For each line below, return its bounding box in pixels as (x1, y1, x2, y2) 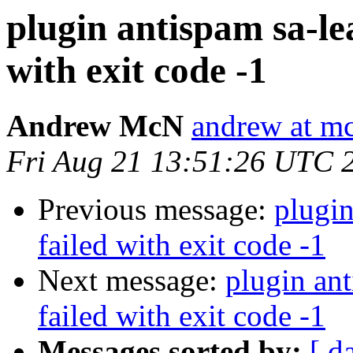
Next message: (38, 263, 225, 298)
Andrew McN (6, 109, 184, 143)
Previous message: (38, 192, 274, 227)
